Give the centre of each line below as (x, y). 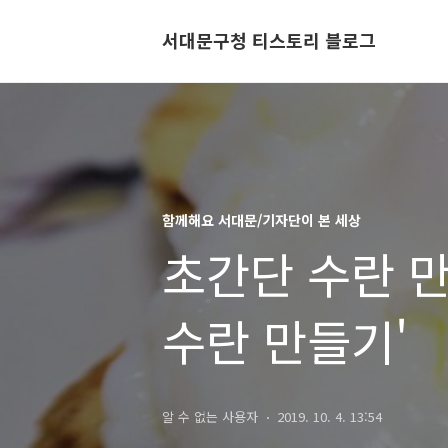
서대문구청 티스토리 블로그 (269, 40)
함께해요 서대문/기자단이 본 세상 (261, 220)
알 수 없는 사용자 (210, 416)
